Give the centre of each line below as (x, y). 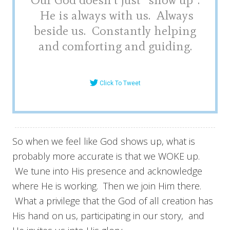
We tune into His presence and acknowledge (107, 171)
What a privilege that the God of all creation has (113, 201)
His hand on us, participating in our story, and (108, 216)
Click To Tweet (120, 83)
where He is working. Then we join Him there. (107, 186)
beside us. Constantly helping (115, 31)
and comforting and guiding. (115, 46)
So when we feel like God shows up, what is (104, 141)
